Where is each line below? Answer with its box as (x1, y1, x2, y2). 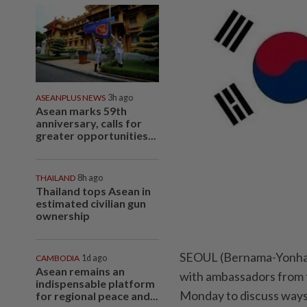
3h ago (108, 92, 133, 103)
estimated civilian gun (36, 196, 146, 210)
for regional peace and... (36, 288, 158, 302)
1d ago (82, 252, 107, 263)
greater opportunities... (36, 128, 156, 142)
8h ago (77, 172, 103, 183)
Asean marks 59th (36, 103, 127, 117)
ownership (36, 208, 90, 222)
